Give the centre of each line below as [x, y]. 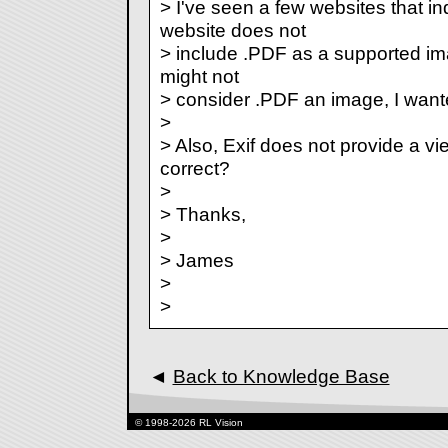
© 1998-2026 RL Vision [188, 422]
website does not [232, 30]
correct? [194, 168]
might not [199, 76]
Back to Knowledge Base [281, 376]
